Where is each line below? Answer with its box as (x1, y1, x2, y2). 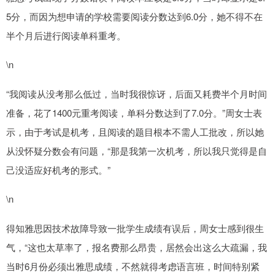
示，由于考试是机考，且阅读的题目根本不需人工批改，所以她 (6, 125, 264, 139)
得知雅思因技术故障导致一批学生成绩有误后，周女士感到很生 (6, 222, 264, 235)
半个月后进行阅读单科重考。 (6, 29, 126, 42)
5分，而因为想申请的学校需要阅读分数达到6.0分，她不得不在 (6, 10, 263, 23)
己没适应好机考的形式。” (6, 163, 110, 177)
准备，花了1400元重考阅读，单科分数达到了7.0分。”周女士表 (6, 106, 262, 120)
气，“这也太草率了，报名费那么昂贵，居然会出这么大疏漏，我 (6, 241, 267, 254)
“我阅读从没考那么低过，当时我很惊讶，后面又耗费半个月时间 (6, 87, 267, 101)
